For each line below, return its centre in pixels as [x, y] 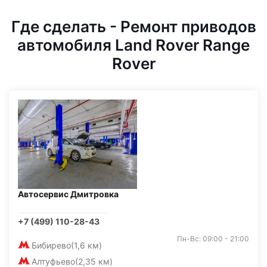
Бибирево [51, 245]
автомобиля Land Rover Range [133, 45]
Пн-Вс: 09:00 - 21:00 [213, 239]
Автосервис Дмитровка [68, 194]
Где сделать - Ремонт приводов [133, 27]
